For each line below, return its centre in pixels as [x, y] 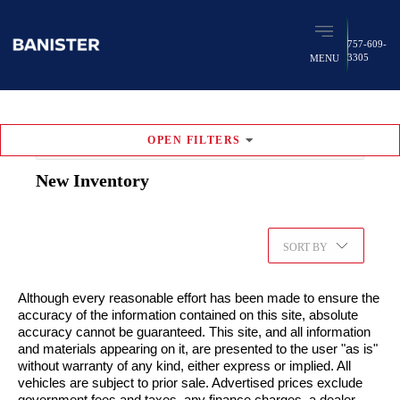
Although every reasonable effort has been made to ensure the [199, 299]
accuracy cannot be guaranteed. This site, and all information [194, 333]
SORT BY [305, 248]
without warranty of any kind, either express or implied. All [184, 367]
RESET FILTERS [318, 142]
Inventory [111, 180]
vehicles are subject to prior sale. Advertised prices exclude [190, 383]
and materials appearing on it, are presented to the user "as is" [198, 350]
